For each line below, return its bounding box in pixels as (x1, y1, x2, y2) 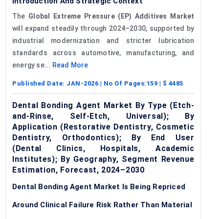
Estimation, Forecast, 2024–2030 (12, 165, 145, 175)
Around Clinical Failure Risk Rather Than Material (12, 200, 192, 209)
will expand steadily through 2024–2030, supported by (12, 24, 195, 32)
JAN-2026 (66, 79, 98, 87)
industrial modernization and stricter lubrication (12, 36, 195, 44)
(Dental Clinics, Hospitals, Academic (12, 143, 195, 153)
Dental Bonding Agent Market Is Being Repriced (12, 182, 186, 191)
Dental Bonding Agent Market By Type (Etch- (12, 100, 195, 110)
